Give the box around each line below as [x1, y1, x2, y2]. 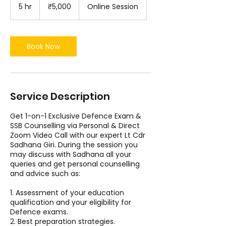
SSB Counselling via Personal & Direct [10, 121, 140, 131]
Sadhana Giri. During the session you [10, 140, 138, 150]
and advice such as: [10, 168, 80, 179]
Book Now [27, 41, 60, 51]
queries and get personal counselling [10, 159, 140, 169]
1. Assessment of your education [10, 188, 124, 198]
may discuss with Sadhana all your [10, 149, 131, 159]
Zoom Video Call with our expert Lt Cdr [10, 130, 145, 140]
